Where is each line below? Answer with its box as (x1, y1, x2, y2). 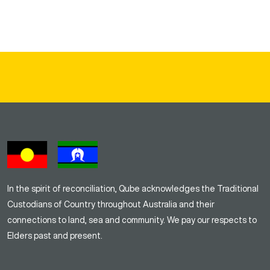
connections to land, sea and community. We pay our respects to (7, 215, 257, 224)
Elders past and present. (7, 231, 102, 240)
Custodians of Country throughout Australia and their (7, 199, 215, 209)
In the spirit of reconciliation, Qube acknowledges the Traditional (7, 184, 259, 193)
